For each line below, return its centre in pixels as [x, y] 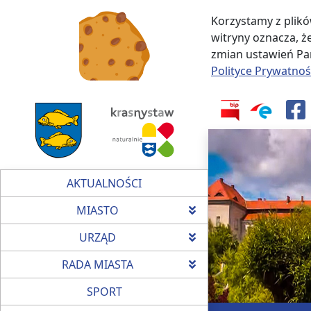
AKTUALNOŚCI [104, 183]
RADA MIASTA [97, 264]
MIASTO [97, 210]
